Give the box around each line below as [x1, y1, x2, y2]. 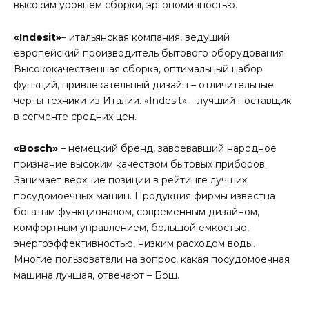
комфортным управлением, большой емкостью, [14, 221, 249, 235]
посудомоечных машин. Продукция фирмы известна [14, 190, 275, 203]
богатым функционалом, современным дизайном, [14, 206, 259, 219]
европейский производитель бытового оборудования [14, 46, 284, 59]
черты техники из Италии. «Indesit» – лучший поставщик [14, 94, 292, 107]
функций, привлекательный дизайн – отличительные [14, 78, 274, 91]
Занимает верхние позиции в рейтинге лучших [14, 174, 247, 187]
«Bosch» [14, 142, 58, 155]
